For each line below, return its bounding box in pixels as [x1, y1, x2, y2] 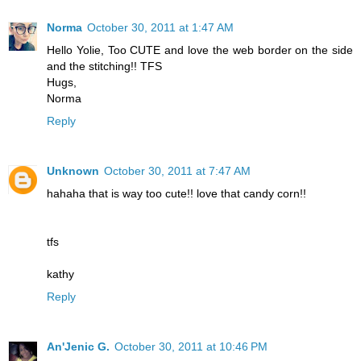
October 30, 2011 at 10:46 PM [114, 339, 268, 353]
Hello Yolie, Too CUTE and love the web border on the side [47, 43, 353, 56]
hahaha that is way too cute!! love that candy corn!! [47, 186, 306, 200]
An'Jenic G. [47, 339, 110, 353]
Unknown [47, 164, 99, 177]
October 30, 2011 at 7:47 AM [104, 164, 251, 177]
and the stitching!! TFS [47, 59, 162, 73]
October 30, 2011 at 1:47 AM [87, 20, 234, 34]
